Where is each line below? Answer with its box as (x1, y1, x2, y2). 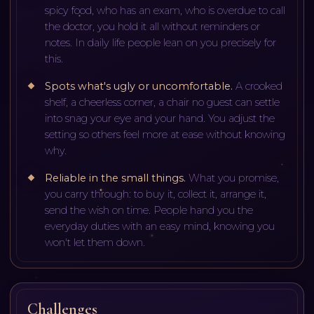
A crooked (235, 79, 283, 93)
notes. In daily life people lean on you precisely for (45, 36, 277, 49)
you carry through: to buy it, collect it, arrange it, (45, 187, 267, 200)
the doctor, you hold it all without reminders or (45, 20, 261, 33)
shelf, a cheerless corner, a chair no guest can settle (45, 95, 280, 109)
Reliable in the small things (45, 171, 184, 184)
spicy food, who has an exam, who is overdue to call (45, 4, 286, 17)
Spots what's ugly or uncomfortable (45, 79, 231, 93)
